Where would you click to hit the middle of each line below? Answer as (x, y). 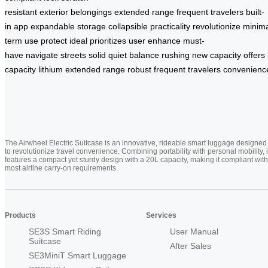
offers (254, 55)
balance (144, 55)
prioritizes (108, 41)
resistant (21, 12)
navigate (42, 55)
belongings (91, 12)
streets (73, 55)
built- (255, 12)
